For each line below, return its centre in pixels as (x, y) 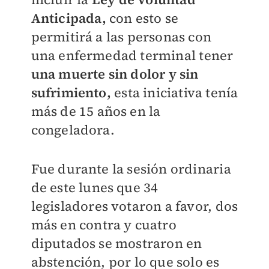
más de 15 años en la (96, 111)
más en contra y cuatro (104, 225)
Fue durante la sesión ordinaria (131, 169)
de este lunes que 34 (95, 187)
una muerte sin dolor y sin (115, 74)
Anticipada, (68, 18)
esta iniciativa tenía (174, 92)
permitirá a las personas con (121, 37)
